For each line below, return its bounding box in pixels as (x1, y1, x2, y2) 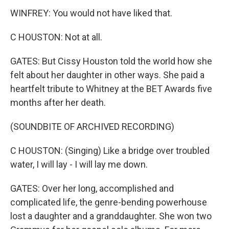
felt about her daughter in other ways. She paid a (10, 70, 204, 80)
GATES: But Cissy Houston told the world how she (10, 56, 212, 66)
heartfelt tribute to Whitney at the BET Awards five (10, 83, 212, 94)
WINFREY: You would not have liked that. (10, 8, 172, 18)
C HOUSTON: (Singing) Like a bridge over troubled (10, 145, 210, 156)
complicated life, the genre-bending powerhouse (10, 197, 207, 208)
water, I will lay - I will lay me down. (10, 159, 148, 170)
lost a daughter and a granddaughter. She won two (10, 211, 212, 221)
